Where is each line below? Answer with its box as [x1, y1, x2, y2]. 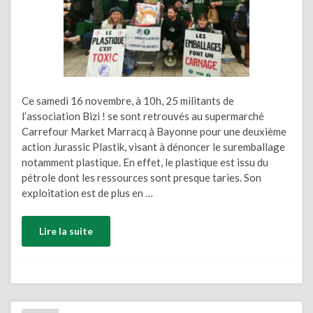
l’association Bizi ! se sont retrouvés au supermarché [22, 109, 264, 122]
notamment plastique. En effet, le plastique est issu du [22, 155, 268, 168]
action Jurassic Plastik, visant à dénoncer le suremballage [22, 140, 285, 153]
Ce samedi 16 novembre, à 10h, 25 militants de [22, 94, 234, 107]
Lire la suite [39, 225, 93, 237]
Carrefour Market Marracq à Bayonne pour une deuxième [22, 124, 286, 138]
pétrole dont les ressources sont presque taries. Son [22, 170, 261, 184]
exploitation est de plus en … [22, 186, 153, 199]
